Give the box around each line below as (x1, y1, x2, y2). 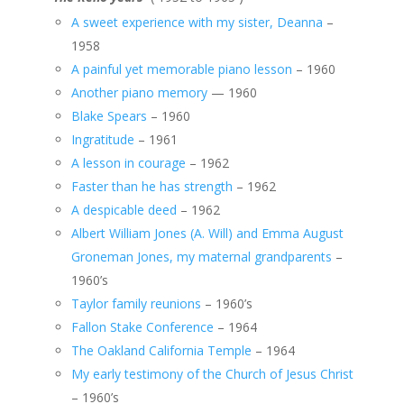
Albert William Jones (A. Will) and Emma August (70, 225, 344, 242)
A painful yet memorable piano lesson (70, 60, 292, 78)
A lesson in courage (70, 154, 186, 171)
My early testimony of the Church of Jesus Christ (70, 365, 353, 382)
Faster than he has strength (70, 178, 233, 195)
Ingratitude (70, 131, 134, 148)
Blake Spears (70, 107, 147, 124)
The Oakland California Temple (70, 342, 252, 359)
